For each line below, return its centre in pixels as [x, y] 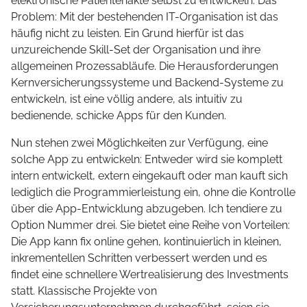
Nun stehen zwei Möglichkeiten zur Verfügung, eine [139, 143]
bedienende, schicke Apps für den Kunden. [119, 116]
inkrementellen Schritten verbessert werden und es [139, 258]
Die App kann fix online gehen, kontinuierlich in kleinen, [146, 242]
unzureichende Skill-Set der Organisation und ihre [136, 50]
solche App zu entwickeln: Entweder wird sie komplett [147, 160]
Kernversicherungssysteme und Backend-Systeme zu [147, 83]
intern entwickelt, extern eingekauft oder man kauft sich [149, 176]
